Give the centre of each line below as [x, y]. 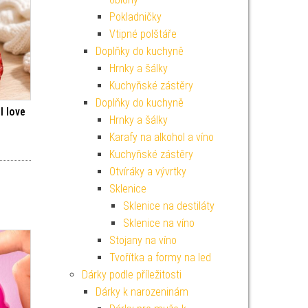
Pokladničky [135, 17]
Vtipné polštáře [143, 34]
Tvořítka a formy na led [160, 257]
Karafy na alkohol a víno [161, 137]
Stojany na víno [143, 240]
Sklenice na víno [158, 223]
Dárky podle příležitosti [131, 275]
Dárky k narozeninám [142, 292]
